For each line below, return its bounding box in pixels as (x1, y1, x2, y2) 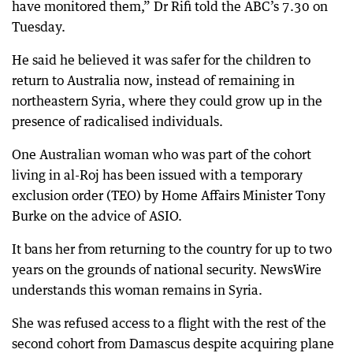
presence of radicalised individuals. (12, 113, 223, 130)
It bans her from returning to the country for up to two (12, 241, 332, 258)
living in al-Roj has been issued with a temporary (12, 167, 303, 184)
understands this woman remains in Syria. (12, 282, 262, 299)
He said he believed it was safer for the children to (12, 52, 310, 69)
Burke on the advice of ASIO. (12, 208, 182, 225)
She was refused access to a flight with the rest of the (12, 315, 326, 332)
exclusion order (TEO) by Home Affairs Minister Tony (12, 188, 325, 204)
